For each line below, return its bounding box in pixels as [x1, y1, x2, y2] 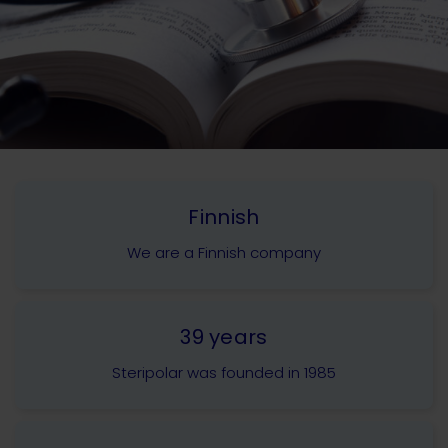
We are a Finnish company [127, 242, 321, 264]
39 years [180, 323, 268, 352]
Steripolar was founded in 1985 [112, 362, 336, 384]
